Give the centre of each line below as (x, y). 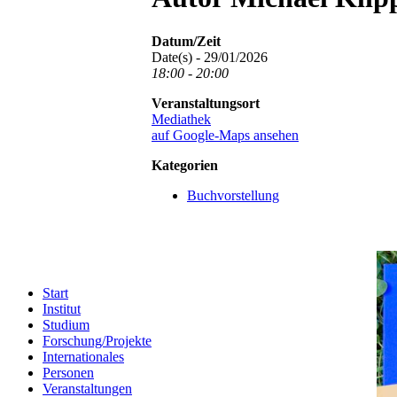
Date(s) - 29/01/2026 (210, 57)
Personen (68, 373)
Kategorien (185, 165)
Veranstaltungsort (206, 103)
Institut (62, 309)
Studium (66, 325)
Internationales (83, 357)
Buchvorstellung (233, 195)
